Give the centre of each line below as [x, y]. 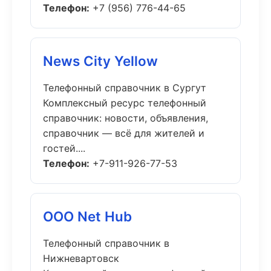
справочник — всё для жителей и [124, 133]
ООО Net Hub [87, 216]
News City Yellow [100, 61]
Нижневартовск [81, 258]
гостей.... [64, 148]
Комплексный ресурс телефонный [125, 103]
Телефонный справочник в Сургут [125, 88]
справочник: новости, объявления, [126, 118]
